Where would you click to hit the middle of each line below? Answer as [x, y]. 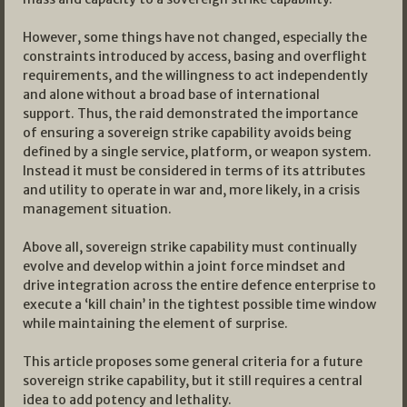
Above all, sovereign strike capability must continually [190, 247]
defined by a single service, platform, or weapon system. [197, 151]
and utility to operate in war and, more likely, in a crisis [191, 189]
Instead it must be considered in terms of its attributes [194, 170]
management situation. [97, 208]
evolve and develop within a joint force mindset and [184, 266]
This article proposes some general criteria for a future [193, 361]
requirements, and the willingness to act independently [195, 75]
